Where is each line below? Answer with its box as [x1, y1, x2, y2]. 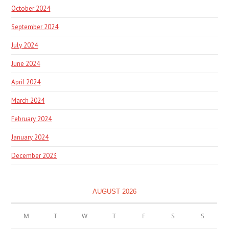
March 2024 [11, 96, 45, 105]
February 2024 [11, 114, 52, 124]
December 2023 [11, 151, 57, 161]
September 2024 [11, 22, 59, 32]
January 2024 [11, 133, 49, 142]
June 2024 [11, 59, 40, 68]
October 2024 [11, 4, 51, 13]
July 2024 [11, 41, 38, 50]
